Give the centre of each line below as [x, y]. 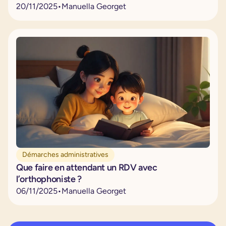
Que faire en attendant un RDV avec [87, 167]
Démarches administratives [65, 154]
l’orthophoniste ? [49, 179]
